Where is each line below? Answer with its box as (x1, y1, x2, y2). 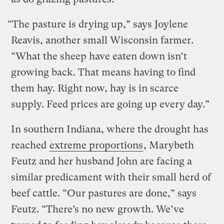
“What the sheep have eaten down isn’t (11, 50, 187, 62)
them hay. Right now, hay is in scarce (11, 82, 179, 94)
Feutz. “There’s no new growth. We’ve (11, 203, 184, 215)
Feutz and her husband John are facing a (11, 155, 192, 167)
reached (11, 139, 49, 151)
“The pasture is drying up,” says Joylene (7, 18, 188, 30)
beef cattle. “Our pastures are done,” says (11, 187, 197, 199)
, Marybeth (143, 139, 194, 151)
